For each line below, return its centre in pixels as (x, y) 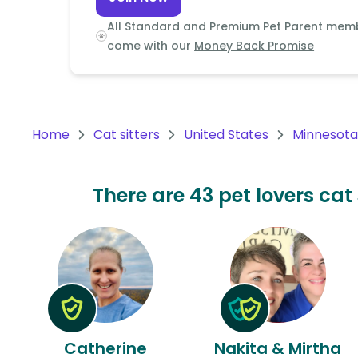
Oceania (61, 47)
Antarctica (68, 181)
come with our (149, 46)
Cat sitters (127, 135)
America (61, 123)
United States (226, 135)
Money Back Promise (255, 46)
